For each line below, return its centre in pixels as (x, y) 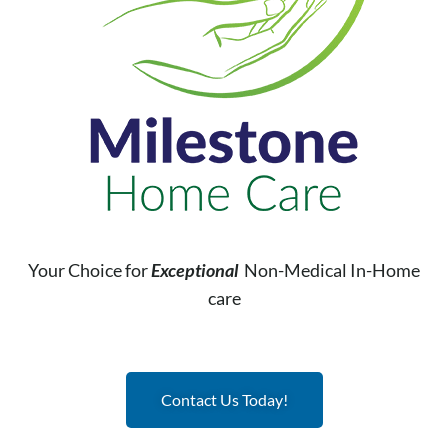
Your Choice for (89, 269)
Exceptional (194, 269)
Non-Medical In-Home (329, 269)
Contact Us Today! (224, 399)
